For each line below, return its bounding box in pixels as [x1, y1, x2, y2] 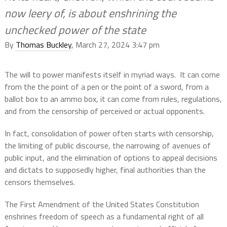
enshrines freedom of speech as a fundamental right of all [4, 210, 204, 223]
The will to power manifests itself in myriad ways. [4, 68, 176, 81]
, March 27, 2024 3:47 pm [71, 39, 160, 51]
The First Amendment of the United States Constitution [4, 198, 199, 211]
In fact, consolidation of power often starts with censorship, [4, 127, 214, 140]
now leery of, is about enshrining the [4, 5, 176, 22]
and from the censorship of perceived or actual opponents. [4, 105, 205, 118]
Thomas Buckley [15, 39, 71, 51]
